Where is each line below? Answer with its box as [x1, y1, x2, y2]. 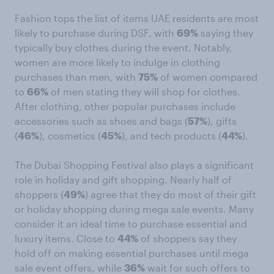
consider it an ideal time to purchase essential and [15, 218, 247, 230]
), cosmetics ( [39, 130, 101, 142]
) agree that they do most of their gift [85, 188, 256, 201]
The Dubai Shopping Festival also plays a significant [15, 159, 254, 171]
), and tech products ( [122, 130, 221, 142]
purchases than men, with [15, 71, 138, 83]
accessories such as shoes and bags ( [15, 115, 188, 127]
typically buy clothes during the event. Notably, [15, 42, 232, 54]
